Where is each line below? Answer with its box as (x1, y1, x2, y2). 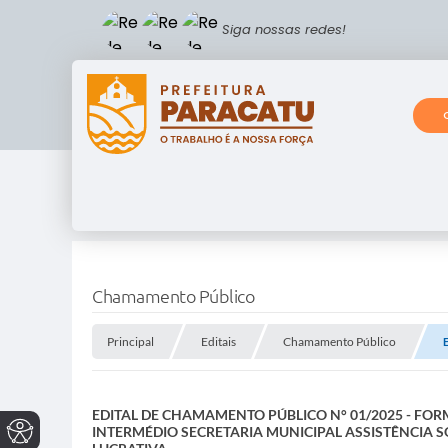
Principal (107, 334, 154, 350)
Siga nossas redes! (222, 20, 346, 39)
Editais (201, 334, 236, 350)
